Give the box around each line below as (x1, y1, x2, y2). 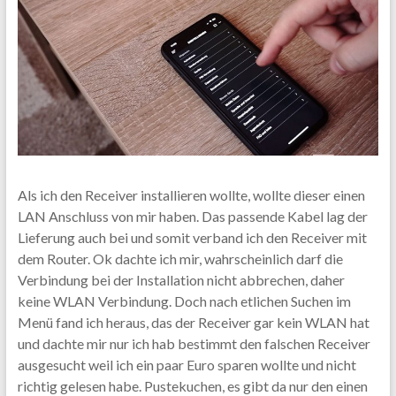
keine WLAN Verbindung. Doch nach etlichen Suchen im (17, 292, 351, 309)
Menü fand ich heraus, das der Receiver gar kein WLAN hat (17, 313, 369, 331)
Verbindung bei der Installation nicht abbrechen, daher (17, 270, 345, 288)
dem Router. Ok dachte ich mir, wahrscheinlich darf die (17, 249, 343, 267)
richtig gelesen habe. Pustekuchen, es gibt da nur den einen (17, 377, 368, 394)
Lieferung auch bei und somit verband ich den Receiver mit (17, 228, 367, 246)
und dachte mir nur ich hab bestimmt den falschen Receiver (17, 334, 370, 352)
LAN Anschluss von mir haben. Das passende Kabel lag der (17, 207, 368, 225)
